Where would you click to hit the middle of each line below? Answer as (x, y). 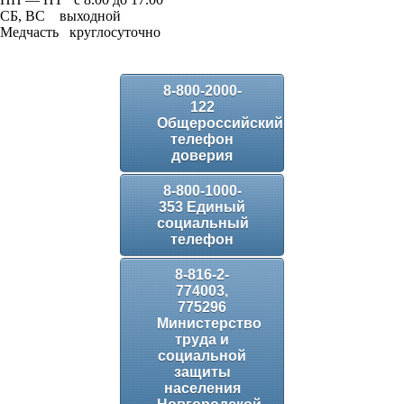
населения (202, 388)
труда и (202, 340)
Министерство (209, 323)
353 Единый (202, 207)
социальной (202, 356)
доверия (202, 156)
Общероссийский (220, 123)
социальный (203, 223)
